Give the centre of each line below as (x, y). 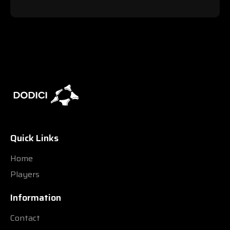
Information (36, 197)
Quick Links (34, 138)
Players (25, 174)
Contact (25, 218)
